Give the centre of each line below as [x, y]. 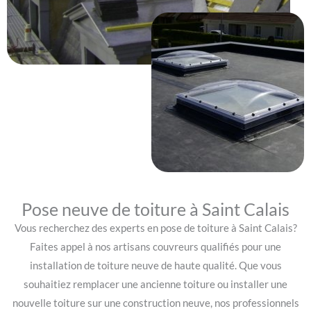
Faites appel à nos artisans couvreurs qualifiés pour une [155, 246]
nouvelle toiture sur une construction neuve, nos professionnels [155, 303]
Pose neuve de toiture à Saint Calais [155, 209]
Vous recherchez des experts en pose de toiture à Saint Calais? [155, 228]
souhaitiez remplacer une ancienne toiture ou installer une [155, 284]
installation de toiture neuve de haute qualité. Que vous [155, 265]
